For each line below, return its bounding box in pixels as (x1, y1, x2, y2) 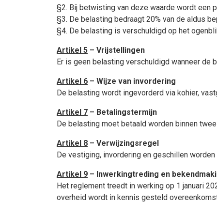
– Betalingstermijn (88, 108, 157, 117)
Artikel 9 (57, 170, 88, 179)
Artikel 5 (57, 46, 88, 55)
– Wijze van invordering (88, 77, 176, 86)
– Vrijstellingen (88, 46, 145, 55)
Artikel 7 (57, 108, 88, 117)
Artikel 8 (57, 139, 88, 148)
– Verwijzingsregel (88, 139, 159, 148)
